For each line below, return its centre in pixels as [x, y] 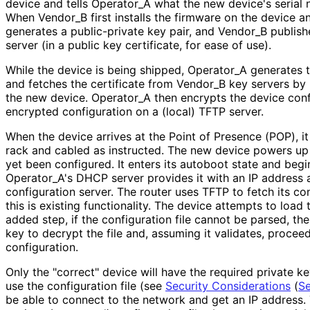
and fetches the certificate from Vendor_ [112, 83]
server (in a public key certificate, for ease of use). [138, 45]
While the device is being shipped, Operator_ [122, 70]
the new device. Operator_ [74, 97]
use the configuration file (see [85, 285]
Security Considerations [228, 285]
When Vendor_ [43, 17]
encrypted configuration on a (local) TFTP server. [134, 111]
